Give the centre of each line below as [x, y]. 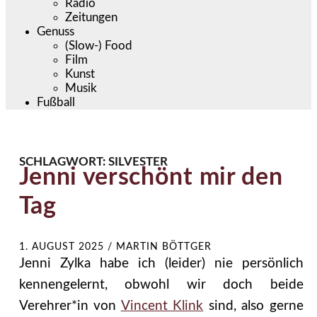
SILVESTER [138, 161]
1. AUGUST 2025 [61, 247]
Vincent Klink [162, 306]
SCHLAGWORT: [63, 161]
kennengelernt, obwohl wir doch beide [161, 284]
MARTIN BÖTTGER [163, 247]
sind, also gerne [253, 306]
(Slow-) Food [99, 45]
